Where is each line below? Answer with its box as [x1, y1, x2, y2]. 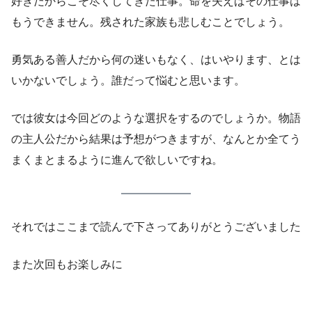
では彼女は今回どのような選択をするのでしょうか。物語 [11, 112, 301, 125]
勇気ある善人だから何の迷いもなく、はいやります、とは [11, 54, 301, 66]
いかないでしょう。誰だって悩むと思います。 [11, 75, 245, 87]
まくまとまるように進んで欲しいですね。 [11, 154, 223, 166]
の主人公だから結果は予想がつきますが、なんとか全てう [11, 133, 301, 146]
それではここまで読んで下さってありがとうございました [11, 221, 301, 233]
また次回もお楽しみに [11, 258, 123, 271]
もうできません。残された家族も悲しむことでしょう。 [11, 16, 290, 29]
